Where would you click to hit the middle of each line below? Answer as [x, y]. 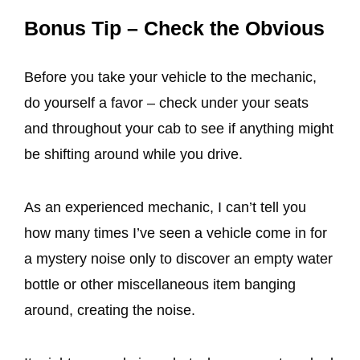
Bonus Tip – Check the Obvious [174, 28]
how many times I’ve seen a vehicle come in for [176, 233]
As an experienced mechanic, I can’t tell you [165, 207]
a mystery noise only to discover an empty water [178, 258]
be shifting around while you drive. [133, 154]
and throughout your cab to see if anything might [179, 128]
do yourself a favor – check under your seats [166, 102]
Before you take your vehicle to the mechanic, [170, 77]
